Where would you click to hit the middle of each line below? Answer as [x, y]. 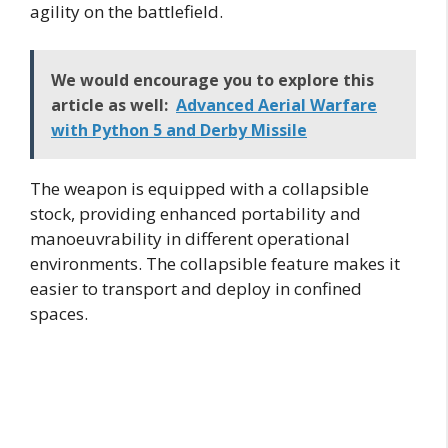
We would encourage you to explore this [212, 79]
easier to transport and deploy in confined [196, 288]
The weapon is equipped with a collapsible [199, 188]
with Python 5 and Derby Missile [179, 129]
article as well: [109, 104]
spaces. [59, 313]
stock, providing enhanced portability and [195, 213]
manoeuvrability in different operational [190, 238]
